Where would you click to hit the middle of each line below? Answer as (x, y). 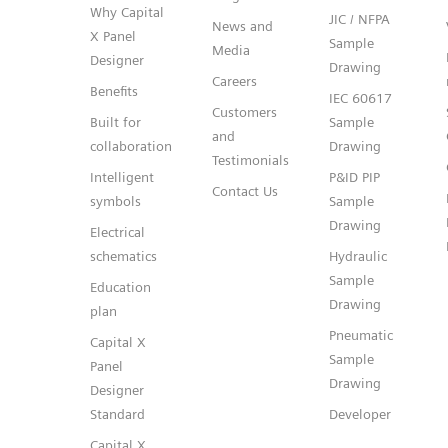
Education (120, 286)
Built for (115, 121)
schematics (123, 255)
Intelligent (122, 176)
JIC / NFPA (359, 18)
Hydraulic (358, 255)
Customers (244, 111)
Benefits (114, 90)
